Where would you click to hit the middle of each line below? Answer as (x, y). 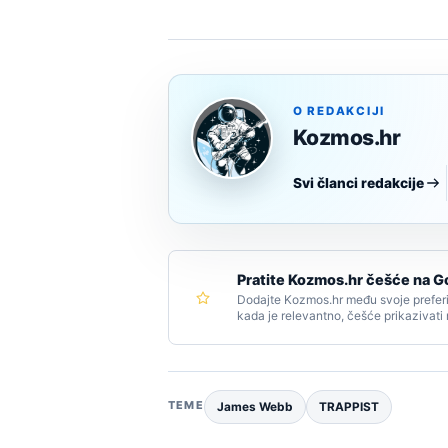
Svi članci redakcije (358, 183)
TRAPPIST (348, 407)
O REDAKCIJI (339, 111)
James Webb (254, 407)
